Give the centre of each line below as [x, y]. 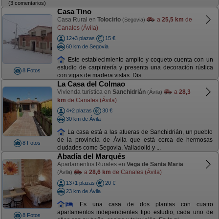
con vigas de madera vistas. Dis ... [102, 76]
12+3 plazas [80, 38]
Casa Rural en [77, 20]
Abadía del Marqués [91, 156]
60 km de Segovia [87, 46]
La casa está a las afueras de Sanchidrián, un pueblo [139, 132]
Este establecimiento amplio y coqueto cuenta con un [139, 59]
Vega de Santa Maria [155, 164]
